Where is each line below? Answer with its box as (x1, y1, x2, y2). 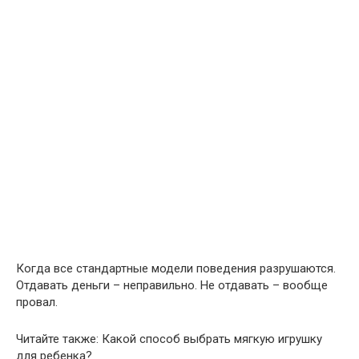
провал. (16, 295, 58, 309)
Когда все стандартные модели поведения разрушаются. (16, 261, 336, 276)
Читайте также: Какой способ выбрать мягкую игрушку (16, 332, 322, 346)
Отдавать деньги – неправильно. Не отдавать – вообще (16, 278, 328, 292)
